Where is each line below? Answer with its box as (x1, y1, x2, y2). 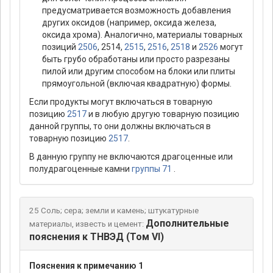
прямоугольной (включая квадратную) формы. (42, 79, 232, 89)
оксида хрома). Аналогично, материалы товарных (42, 30, 243, 40)
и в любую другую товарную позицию (87, 109, 239, 119)
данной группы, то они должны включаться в (29, 121, 211, 132)
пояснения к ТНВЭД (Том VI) (29, 231, 164, 243)
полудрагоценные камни (29, 164, 132, 174)
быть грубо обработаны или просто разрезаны (42, 54, 230, 65)
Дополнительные (145, 218, 229, 230)
